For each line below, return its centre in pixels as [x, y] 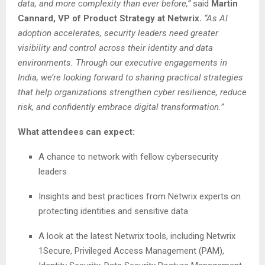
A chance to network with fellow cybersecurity [128, 156]
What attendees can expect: [76, 132]
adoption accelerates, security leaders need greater [118, 33]
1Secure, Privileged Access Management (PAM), [131, 251]
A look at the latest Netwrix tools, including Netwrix [137, 236]
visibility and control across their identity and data [115, 48]
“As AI [215, 18]
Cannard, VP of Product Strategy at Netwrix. [110, 18]
